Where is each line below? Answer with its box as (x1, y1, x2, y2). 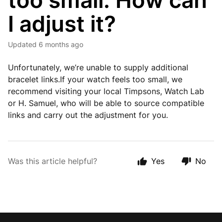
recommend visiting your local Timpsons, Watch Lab (8, 86, 204, 96)
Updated (13, 40, 37, 49)
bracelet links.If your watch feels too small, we (8, 74, 182, 84)
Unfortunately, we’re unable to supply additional (8, 62, 188, 72)
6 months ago (39, 40, 83, 49)
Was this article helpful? (8, 156, 97, 166)
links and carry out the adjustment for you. (8, 110, 168, 120)
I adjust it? (8, 10, 116, 37)
